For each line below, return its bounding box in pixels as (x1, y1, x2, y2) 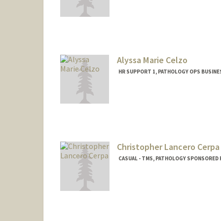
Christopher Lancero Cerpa (116, 141, 220, 153)
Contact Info (117, 11, 159, 21)
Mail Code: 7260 (117, 21, 163, 30)
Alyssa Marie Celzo (116, 54, 187, 66)
